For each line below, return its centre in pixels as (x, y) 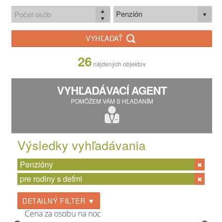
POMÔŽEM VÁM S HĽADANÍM (112, 101)
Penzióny (36, 164)
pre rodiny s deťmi (51, 179)
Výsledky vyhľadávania (82, 145)
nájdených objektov (119, 64)
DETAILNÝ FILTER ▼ (59, 201)
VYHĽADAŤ (106, 38)
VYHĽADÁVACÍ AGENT (112, 90)
